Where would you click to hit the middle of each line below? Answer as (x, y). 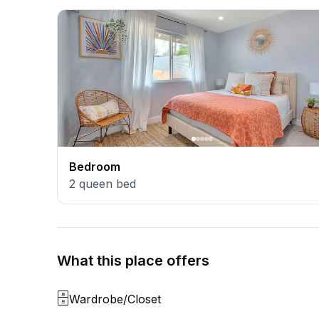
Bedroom (95, 167)
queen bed (108, 184)
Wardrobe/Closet (115, 299)
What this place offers (133, 261)
